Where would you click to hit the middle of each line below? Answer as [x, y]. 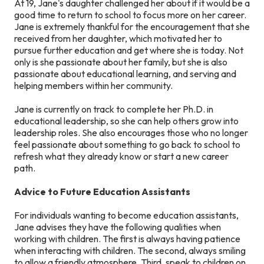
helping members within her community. [93, 85]
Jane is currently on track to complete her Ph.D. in [114, 109]
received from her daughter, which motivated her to [118, 38]
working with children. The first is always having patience [127, 239]
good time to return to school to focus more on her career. [130, 15]
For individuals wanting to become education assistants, [126, 215]
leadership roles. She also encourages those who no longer [131, 133]
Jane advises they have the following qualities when [118, 227]
